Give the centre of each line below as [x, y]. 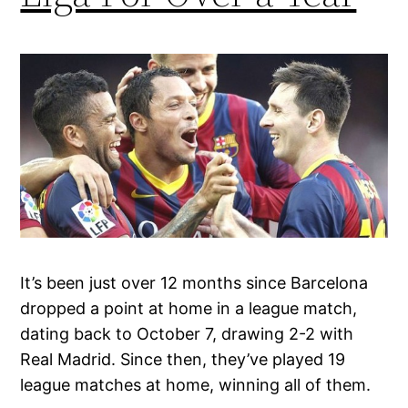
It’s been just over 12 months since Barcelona [194, 282]
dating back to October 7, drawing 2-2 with [187, 333]
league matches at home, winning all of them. [196, 384]
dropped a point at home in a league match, [189, 308]
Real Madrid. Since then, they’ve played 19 [183, 359]
